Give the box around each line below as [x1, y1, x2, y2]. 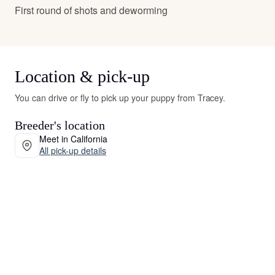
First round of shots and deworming [15, 2, 168, 17]
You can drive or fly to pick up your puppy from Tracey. [15, 91, 226, 104]
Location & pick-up [15, 66, 150, 86]
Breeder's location [15, 118, 105, 132]
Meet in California [39, 133, 107, 145]
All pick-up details [39, 144, 106, 157]
